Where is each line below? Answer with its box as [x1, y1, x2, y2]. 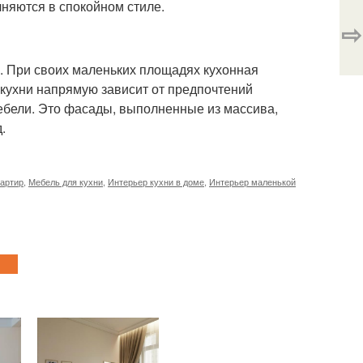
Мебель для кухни [28, 175, 103, 188]
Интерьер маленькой [209, 175, 296, 188]
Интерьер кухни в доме [108, 175, 204, 188]
